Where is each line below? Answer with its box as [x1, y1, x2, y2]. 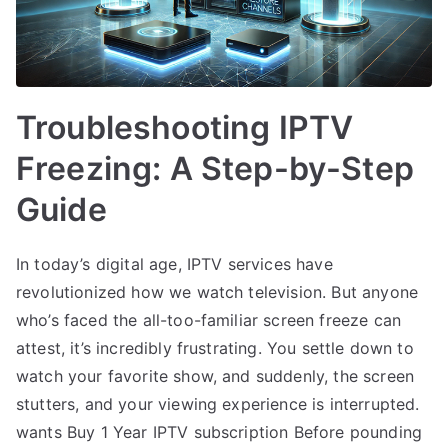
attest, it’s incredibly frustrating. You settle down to [16, 337, 414, 358]
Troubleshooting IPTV [16, 107, 354, 147]
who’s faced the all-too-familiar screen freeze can [16, 309, 402, 330]
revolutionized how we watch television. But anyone [16, 281, 419, 302]
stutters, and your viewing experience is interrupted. [16, 393, 420, 414]
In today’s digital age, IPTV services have [16, 253, 333, 274]
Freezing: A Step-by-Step [16, 148, 414, 188]
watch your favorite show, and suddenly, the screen [16, 365, 415, 386]
